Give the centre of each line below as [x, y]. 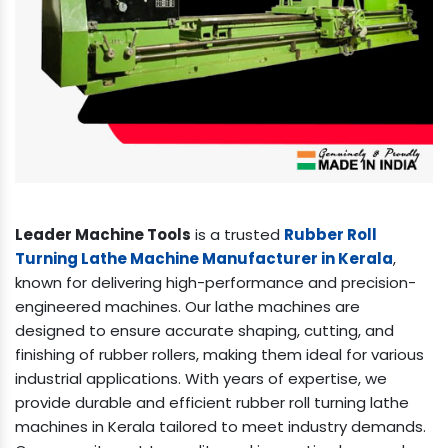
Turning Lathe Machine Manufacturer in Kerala [204, 258]
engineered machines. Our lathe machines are [187, 306]
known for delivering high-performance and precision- [215, 282]
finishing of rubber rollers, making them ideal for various [219, 354]
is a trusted [237, 234]
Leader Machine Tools [103, 234]
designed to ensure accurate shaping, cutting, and [204, 330]
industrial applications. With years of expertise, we [201, 378]
